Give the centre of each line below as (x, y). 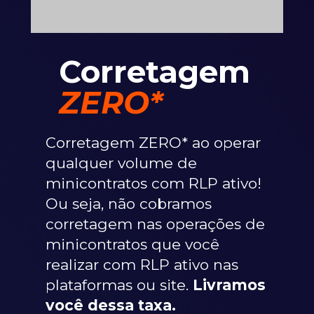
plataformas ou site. (119, 285)
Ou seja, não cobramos (129, 204)
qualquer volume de (121, 163)
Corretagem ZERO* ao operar (153, 143)
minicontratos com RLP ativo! (153, 183)
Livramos (229, 285)
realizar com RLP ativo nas (142, 265)
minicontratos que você (132, 244)
